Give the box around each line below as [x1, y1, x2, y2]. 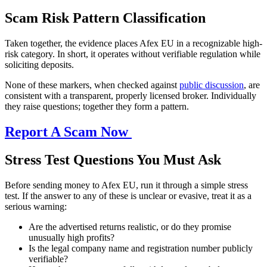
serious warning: [5, 201, 67, 212]
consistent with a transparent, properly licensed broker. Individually [5, 91, 256, 101]
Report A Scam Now [5, 124, 132, 140]
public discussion [179, 80, 244, 91]
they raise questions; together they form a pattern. [5, 101, 189, 112]
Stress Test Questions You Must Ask [5, 152, 221, 168]
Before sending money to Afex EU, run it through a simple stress [5, 180, 248, 190]
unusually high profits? [29, 232, 114, 243]
